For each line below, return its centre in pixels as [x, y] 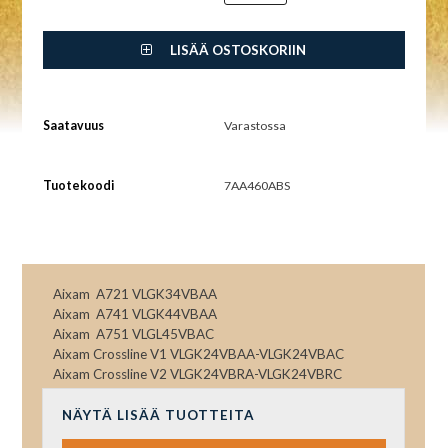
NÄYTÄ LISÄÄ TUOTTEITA [158, 414]
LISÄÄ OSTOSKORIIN [237, 50]
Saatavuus [73, 125]
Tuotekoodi [78, 185]
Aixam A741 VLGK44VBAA [135, 314]
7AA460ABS [257, 185]
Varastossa [255, 125]
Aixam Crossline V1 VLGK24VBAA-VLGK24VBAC [199, 354]
